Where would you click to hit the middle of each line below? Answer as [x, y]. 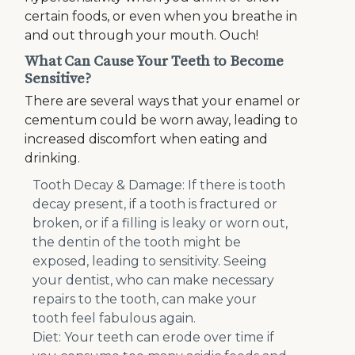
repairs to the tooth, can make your [145, 300]
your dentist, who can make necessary [154, 281]
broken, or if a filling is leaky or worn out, [160, 223]
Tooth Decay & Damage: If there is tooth [159, 185]
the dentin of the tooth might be [137, 242]
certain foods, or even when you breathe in [161, 17]
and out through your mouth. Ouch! [142, 36]
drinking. [56, 158]
